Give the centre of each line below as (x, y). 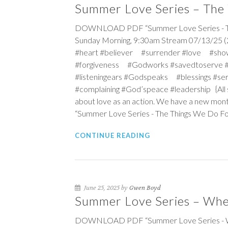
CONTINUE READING (112, 135)
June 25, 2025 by (106, 188)
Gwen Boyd (145, 188)
